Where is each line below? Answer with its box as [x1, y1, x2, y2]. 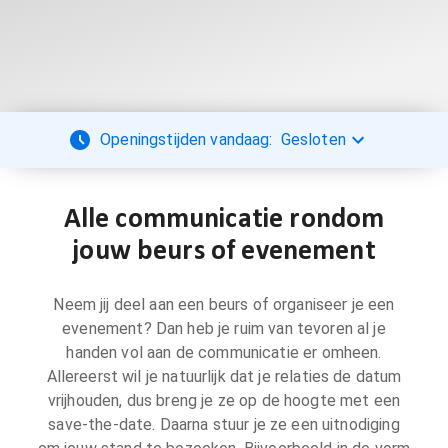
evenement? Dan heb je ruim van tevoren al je [62, 319, 386, 338]
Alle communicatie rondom [63, 206, 385, 234]
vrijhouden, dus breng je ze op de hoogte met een [47, 391, 401, 410]
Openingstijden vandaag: [100, 130, 273, 149]
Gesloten [280, 130, 346, 149]
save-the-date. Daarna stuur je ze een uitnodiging [48, 415, 400, 434]
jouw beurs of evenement [72, 238, 376, 266]
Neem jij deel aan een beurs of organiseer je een [53, 295, 395, 314]
